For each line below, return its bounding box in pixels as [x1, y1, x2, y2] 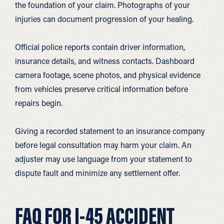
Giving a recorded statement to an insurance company [15, 125, 205, 136]
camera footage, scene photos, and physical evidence [15, 69, 200, 80]
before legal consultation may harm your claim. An [15, 139, 191, 150]
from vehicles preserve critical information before [15, 83, 188, 94]
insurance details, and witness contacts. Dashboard [15, 55, 194, 66]
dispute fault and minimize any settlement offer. [15, 167, 180, 178]
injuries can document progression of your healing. [15, 13, 193, 24]
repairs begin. [15, 97, 62, 108]
